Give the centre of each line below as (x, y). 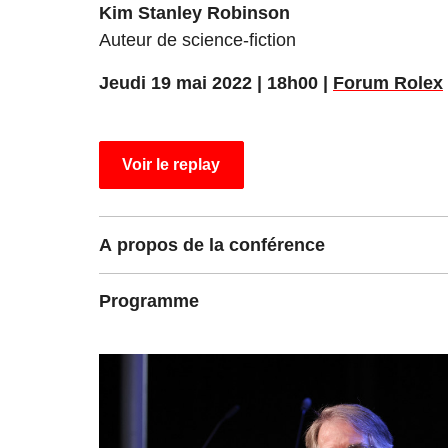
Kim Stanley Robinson (194, 13)
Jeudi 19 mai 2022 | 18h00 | (216, 83)
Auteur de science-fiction (197, 40)
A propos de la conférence (212, 244)
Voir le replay (171, 165)
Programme (149, 301)
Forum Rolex (388, 83)
